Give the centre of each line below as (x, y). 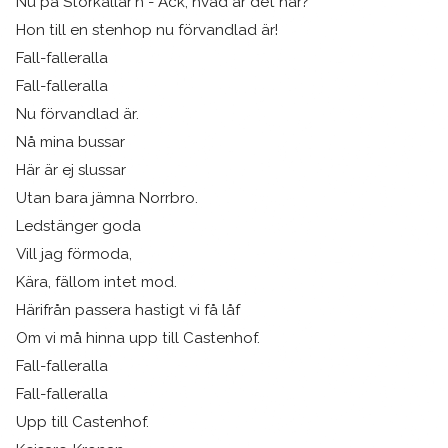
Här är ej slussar (71, 169)
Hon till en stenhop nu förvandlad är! (147, 29)
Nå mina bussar (70, 141)
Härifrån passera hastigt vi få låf (128, 309)
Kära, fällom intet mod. (96, 281)
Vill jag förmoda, (74, 253)
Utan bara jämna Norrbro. (107, 197)
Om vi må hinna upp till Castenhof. (138, 337)
